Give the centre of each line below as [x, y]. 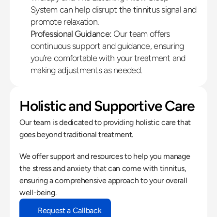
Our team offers [141, 34]
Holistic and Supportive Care [107, 106]
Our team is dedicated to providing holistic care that [105, 122]
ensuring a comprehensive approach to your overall [103, 180]
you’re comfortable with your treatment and [108, 58]
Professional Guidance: [71, 34]
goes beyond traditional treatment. [77, 134]
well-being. [38, 193]
